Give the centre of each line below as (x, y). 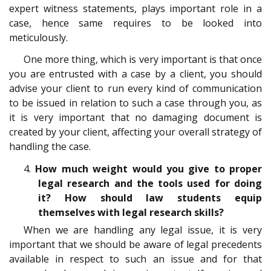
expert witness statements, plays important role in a (135, 8)
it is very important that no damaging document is (135, 118)
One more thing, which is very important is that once (143, 60)
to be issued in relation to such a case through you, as (135, 103)
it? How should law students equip (150, 198)
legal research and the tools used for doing (150, 183)
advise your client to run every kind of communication (135, 89)
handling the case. (50, 147)
